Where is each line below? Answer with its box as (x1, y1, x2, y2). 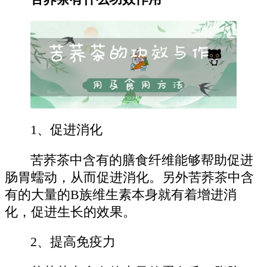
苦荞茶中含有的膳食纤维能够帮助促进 (30, 153, 254, 167)
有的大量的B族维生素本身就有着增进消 (5, 187, 237, 202)
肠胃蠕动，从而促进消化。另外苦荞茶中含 (5, 170, 254, 185)
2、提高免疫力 (30, 235, 116, 250)
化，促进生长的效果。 (5, 204, 136, 219)
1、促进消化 (30, 123, 103, 138)
